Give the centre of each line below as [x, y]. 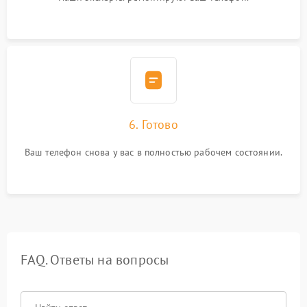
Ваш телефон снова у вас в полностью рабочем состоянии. [153, 152]
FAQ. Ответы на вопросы [95, 260]
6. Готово [153, 125]
